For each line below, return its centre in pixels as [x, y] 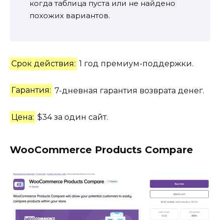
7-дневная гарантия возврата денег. [129, 90]
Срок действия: [44, 64]
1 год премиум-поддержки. [136, 64]
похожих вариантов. [70, 16]
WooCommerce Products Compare [101, 150]
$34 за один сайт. [72, 117]
